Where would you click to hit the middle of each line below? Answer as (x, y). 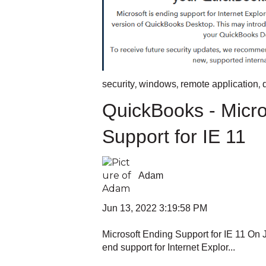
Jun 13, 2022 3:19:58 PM (155, 208)
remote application (219, 84)
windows (158, 84)
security (118, 84)
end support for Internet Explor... (169, 248)
